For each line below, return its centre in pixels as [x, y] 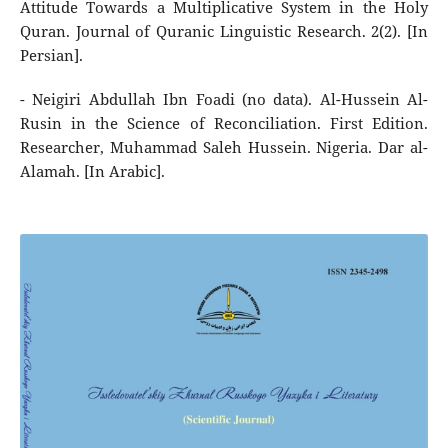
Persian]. [51, 56]
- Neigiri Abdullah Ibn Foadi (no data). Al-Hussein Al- [224, 100]
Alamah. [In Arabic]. [92, 172]
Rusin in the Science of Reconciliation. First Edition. [224, 124]
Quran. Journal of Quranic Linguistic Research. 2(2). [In [224, 32]
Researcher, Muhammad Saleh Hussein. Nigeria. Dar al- [224, 148]
